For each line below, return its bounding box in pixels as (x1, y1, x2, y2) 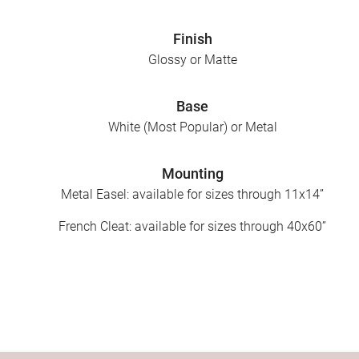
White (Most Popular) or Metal (107, 119, 277, 135)
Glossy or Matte (147, 52, 237, 68)
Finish (172, 30, 212, 48)
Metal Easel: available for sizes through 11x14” (61, 187, 324, 203)
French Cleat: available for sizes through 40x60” (58, 219, 326, 235)
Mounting (161, 165, 224, 183)
